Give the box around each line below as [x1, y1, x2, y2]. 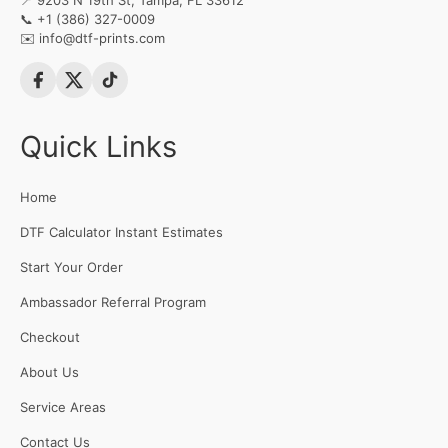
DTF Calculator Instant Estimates [20, 224, 223, 241]
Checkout [20, 329, 80, 346]
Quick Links [20, 129, 177, 165]
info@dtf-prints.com [39, 30, 165, 47]
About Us [20, 364, 79, 381]
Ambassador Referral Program [20, 294, 206, 311]
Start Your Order [20, 259, 123, 276]
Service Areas [20, 399, 106, 416]
